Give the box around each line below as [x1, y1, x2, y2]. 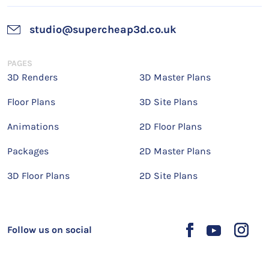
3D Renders [7, 71, 58, 83]
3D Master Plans [139, 71, 211, 83]
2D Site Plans [139, 170, 198, 181]
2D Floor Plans [139, 121, 202, 132]
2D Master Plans [139, 145, 211, 157]
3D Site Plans [139, 96, 198, 107]
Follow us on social [7, 224, 92, 236]
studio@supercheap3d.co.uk [29, 23, 176, 36]
